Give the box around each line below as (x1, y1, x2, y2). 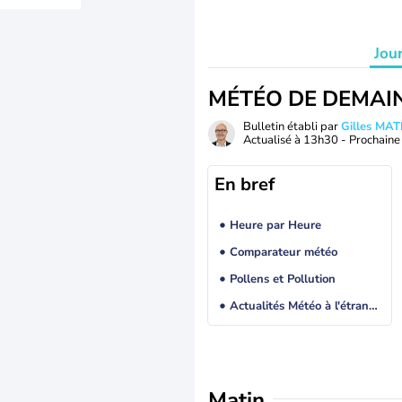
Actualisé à (243, 132, 303, 148)
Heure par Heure (229, 217, 321, 234)
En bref (214, 172, 275, 197)
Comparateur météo (229, 244, 337, 261)
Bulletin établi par (243, 118, 341, 135)
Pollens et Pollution (229, 271, 336, 288)
